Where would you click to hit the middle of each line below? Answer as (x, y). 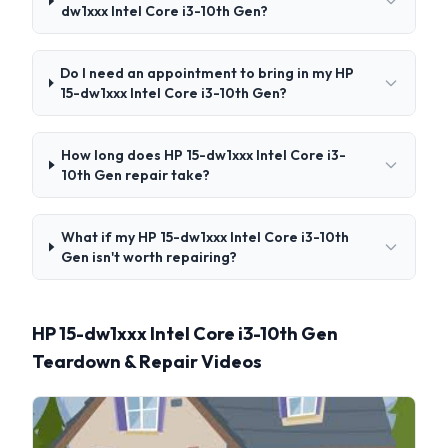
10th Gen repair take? (136, 175)
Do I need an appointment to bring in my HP (207, 73)
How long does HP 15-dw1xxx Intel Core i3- (204, 155)
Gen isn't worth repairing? (148, 257)
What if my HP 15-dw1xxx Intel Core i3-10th (204, 237)
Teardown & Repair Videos (147, 361)
